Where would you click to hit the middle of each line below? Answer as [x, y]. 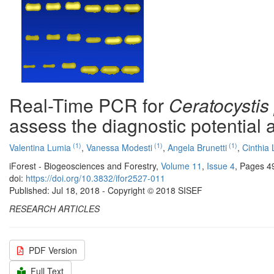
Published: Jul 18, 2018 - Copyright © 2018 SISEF [106, 190]
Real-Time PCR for [89, 105]
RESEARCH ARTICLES [54, 209]
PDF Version [53, 250]
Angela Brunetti [197, 147]
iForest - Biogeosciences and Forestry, [85, 166]
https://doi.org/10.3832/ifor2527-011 [95, 178]
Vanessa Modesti [119, 147]
